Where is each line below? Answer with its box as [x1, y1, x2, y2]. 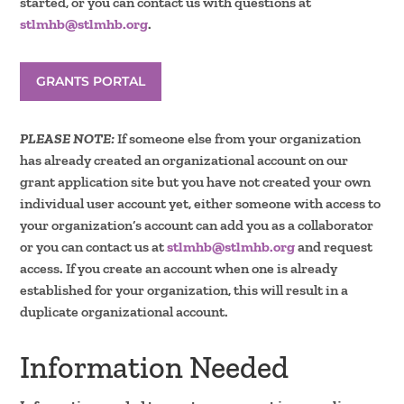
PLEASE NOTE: [20, 129, 115, 147]
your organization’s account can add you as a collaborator [20, 216, 374, 234]
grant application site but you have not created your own [20, 172, 372, 190]
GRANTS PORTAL [36, 72, 146, 89]
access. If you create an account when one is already [20, 259, 338, 277]
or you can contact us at [20, 237, 168, 255]
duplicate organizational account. [20, 302, 229, 320]
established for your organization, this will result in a [20, 280, 349, 298]
